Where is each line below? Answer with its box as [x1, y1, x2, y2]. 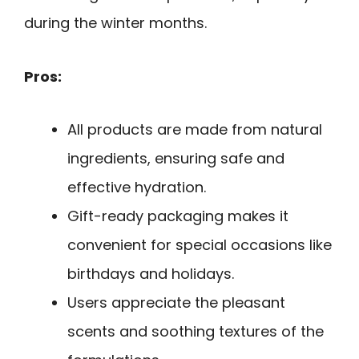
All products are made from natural [67, 119, 322, 140]
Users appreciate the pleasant [67, 292, 285, 313]
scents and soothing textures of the [67, 321, 324, 342]
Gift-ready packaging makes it [67, 206, 288, 227]
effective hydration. [67, 177, 206, 198]
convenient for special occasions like [67, 235, 332, 256]
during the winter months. [24, 12, 207, 33]
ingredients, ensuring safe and [67, 148, 284, 169]
